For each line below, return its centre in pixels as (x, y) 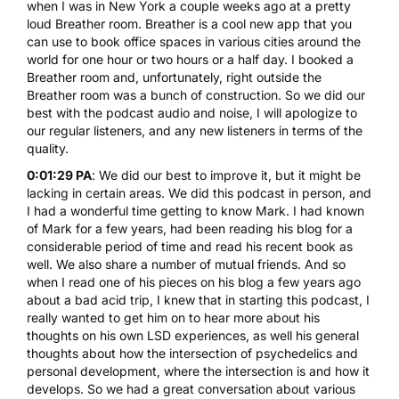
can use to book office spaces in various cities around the (194, 41)
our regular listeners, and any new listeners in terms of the (195, 130)
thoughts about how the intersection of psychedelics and (192, 353)
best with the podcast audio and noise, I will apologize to (192, 112)
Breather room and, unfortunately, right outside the (174, 77)
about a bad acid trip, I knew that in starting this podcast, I (198, 299)
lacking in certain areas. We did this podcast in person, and (199, 192)
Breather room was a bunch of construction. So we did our (196, 94)
